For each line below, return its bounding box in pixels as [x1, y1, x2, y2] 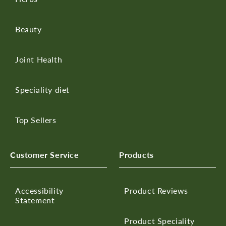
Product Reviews [124, 185, 188, 195]
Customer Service [10, 149, 79, 159]
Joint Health [15, 54, 63, 64]
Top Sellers [15, 115, 56, 125]
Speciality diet [15, 84, 70, 94]
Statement [15, 195, 55, 205]
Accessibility [15, 185, 64, 195]
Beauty [15, 24, 42, 34]
